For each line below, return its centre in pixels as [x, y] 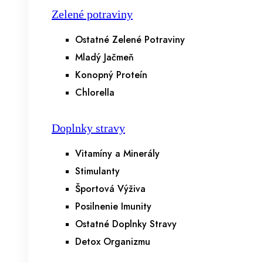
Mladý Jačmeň [104, 57]
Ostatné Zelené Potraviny [130, 40]
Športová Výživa [110, 189]
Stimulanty [97, 171]
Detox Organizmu [113, 242]
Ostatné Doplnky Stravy [126, 224]
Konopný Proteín [111, 75]
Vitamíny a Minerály [117, 154]
